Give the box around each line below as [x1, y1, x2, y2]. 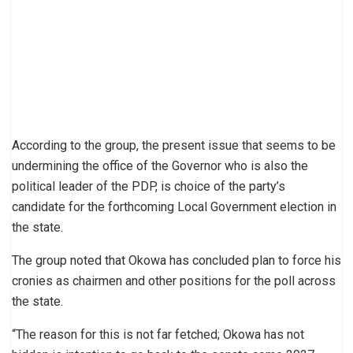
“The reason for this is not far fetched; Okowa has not [12, 326, 304, 342]
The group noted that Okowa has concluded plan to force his [12, 252, 341, 268]
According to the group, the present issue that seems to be [12, 137, 336, 153]
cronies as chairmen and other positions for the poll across [12, 273, 336, 288]
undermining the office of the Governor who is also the [12, 158, 308, 173]
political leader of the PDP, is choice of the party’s [12, 178, 285, 194]
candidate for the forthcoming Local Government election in [12, 199, 336, 214]
